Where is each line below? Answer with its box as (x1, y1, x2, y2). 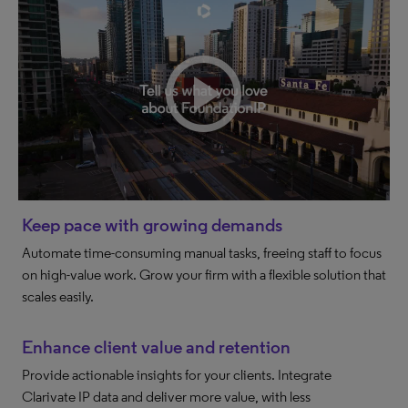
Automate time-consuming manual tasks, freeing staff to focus (22, 243, 382, 261)
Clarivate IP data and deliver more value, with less (22, 387, 311, 405)
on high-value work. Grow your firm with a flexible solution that (22, 265, 386, 283)
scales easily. (22, 287, 94, 305)
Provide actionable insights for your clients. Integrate (22, 365, 331, 383)
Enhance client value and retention (22, 335, 291, 358)
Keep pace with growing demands (22, 213, 282, 236)
